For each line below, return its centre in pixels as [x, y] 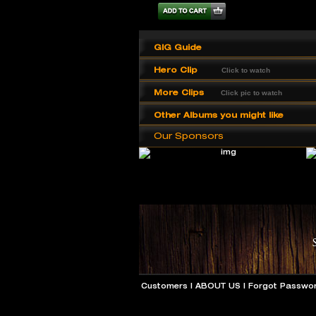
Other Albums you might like [219, 115]
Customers [164, 286]
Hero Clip [176, 69]
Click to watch [246, 70]
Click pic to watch [251, 93]
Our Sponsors [189, 135]
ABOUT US [218, 286]
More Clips [179, 92]
